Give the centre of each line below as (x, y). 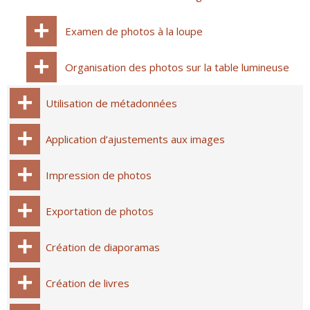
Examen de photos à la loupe (134, 31)
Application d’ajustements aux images (135, 139)
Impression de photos (99, 175)
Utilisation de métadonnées (111, 103)
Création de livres (88, 283)
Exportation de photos (100, 211)
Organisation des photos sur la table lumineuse (177, 67)
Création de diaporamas (103, 247)
